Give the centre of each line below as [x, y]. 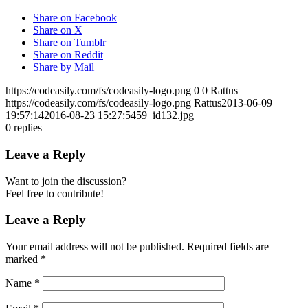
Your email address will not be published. [95, 247]
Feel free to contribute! [55, 193]
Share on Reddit [68, 55]
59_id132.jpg [165, 115]
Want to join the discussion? [66, 181]
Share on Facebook [75, 18]
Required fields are [228, 247]
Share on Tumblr [69, 43]
